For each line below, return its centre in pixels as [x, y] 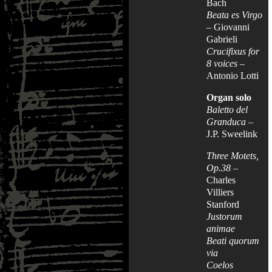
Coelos [220, 265]
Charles [221, 180]
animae [221, 228]
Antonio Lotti [233, 75]
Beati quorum [233, 240]
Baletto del [227, 109]
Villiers [220, 192]
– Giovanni [228, 27]
